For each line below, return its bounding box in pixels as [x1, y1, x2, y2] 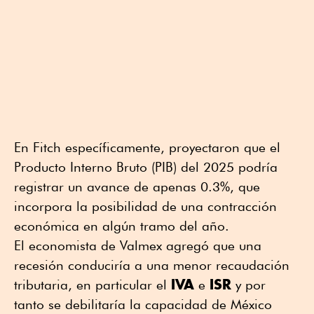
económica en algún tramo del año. [14, 217, 229, 233]
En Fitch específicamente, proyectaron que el [14, 139, 280, 155]
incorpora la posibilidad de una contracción [14, 198, 277, 214]
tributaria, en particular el [14, 276, 171, 292]
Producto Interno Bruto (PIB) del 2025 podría [14, 158, 278, 175]
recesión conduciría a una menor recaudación [14, 257, 289, 273]
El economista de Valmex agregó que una [14, 237, 261, 253]
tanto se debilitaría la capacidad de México [14, 296, 272, 312]
